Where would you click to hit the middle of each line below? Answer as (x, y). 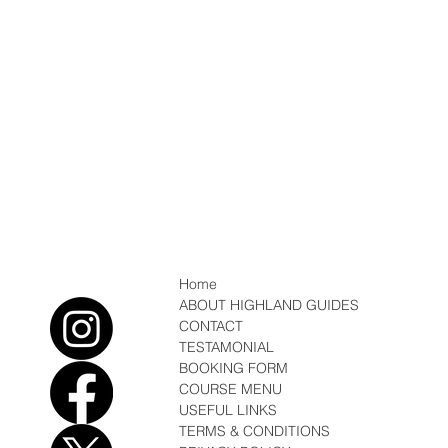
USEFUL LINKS (228, 410)
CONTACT (211, 326)
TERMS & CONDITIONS (255, 431)
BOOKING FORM (234, 368)
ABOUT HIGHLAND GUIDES (269, 305)
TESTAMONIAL (227, 347)
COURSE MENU (231, 389)
